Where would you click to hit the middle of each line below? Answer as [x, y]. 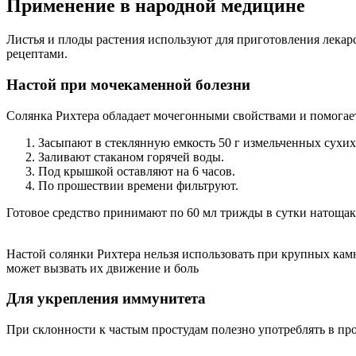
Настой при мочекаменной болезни [128, 84]
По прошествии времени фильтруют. [138, 185]
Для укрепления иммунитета [106, 299]
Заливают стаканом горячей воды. [131, 157]
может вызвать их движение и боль [103, 268]
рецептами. [37, 54]
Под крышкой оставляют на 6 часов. [137, 171]
